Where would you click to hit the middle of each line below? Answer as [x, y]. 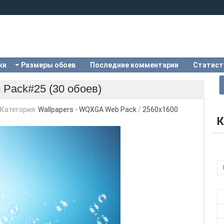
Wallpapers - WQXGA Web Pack [87, 109]
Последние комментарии [134, 65]
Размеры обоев [48, 65]
